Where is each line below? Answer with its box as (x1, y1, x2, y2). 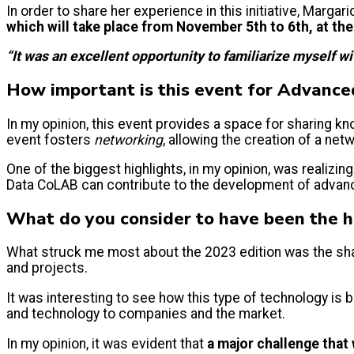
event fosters (6, 131, 94, 148)
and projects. (6, 260, 94, 277)
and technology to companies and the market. (6, 306, 292, 322)
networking (94, 131, 163, 148)
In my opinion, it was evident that (6, 335, 207, 352)
